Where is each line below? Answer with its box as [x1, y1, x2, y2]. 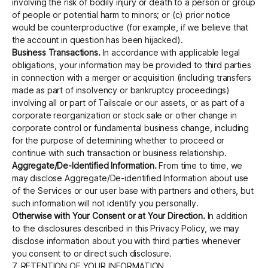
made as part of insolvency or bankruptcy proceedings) [12, 85, 230, 96]
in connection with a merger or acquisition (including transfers [12, 72, 251, 83]
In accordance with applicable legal [100, 47, 240, 58]
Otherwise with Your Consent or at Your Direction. [12, 211, 205, 221]
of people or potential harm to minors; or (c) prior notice [12, 10, 231, 20]
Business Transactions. [12, 47, 100, 58]
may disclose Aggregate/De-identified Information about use [12, 173, 249, 184]
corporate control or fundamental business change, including [12, 123, 249, 133]
